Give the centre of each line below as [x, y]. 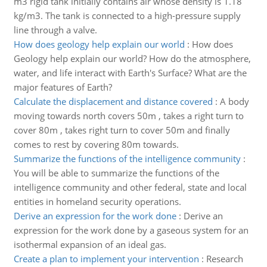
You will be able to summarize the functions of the [116, 173]
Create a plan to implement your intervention [106, 259]
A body [234, 101]
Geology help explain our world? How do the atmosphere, [132, 58]
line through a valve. [55, 30]
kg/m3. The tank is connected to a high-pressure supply [127, 15]
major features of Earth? [63, 87]
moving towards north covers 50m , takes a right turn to [128, 116]
